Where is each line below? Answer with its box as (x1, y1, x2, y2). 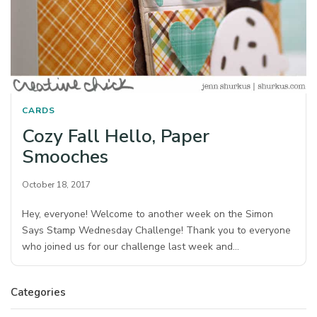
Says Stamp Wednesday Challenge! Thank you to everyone (22, 224, 292, 238)
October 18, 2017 (22, 179, 91, 191)
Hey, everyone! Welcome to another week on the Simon (22, 207, 274, 221)
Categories (11, 285, 66, 300)
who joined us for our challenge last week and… (22, 240, 240, 254)
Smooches (22, 144, 108, 170)
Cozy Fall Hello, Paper (22, 124, 209, 149)
